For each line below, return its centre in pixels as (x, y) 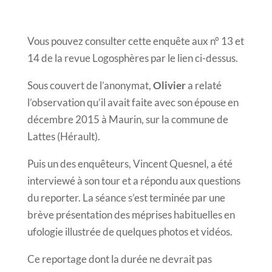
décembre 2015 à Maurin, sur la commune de (127, 119)
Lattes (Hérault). (63, 136)
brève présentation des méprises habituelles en (131, 214)
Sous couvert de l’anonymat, (90, 85)
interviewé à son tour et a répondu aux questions (134, 180)
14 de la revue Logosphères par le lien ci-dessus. (132, 58)
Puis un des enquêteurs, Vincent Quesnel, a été (130, 163)
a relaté (203, 85)
